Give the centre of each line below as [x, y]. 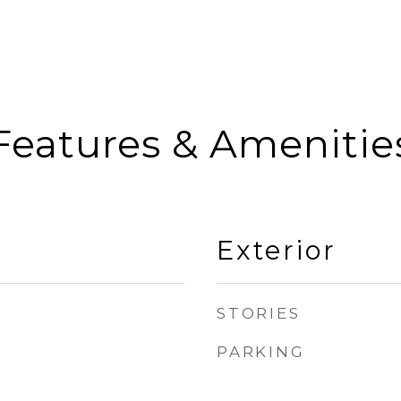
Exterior [277, 250]
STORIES [259, 313]
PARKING [261, 352]
